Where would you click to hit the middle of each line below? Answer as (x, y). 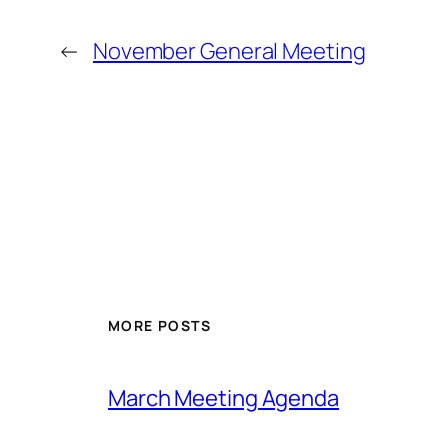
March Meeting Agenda (223, 398)
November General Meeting (229, 51)
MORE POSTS (159, 325)
